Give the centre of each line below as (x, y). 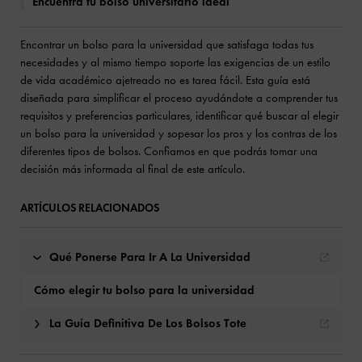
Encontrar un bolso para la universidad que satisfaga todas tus (167, 44)
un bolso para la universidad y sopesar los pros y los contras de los (179, 133)
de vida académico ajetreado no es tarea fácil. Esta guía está (165, 80)
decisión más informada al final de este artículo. (133, 169)
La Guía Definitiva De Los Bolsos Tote (148, 323)
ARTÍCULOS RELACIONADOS (90, 208)
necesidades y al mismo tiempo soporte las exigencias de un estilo (175, 62)
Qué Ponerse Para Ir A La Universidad (150, 257)
